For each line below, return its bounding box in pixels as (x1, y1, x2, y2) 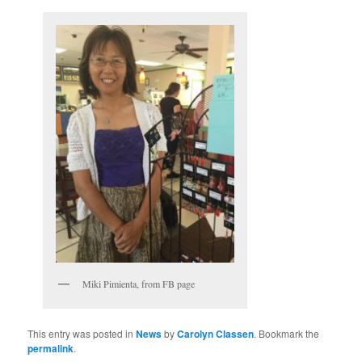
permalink (27, 340, 74, 356)
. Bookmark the (254, 326, 320, 340)
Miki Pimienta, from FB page (82, 277, 196, 291)
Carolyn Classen (177, 326, 255, 341)
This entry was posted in (27, 326, 137, 340)
